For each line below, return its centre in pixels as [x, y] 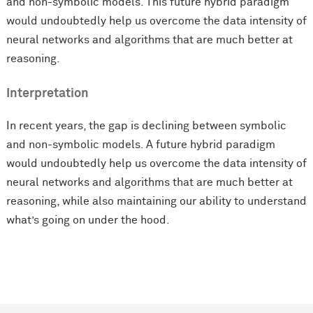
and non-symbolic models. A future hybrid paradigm [140, 145]
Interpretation [47, 94]
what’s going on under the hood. [88, 220]
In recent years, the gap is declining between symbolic [146, 126]
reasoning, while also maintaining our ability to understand [156, 202]
